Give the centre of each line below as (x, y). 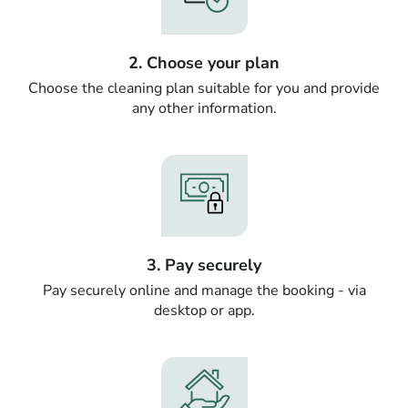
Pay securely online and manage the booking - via (204, 290)
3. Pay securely (204, 265)
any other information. (204, 108)
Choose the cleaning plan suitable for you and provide (204, 88)
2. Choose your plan (204, 62)
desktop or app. (204, 310)
